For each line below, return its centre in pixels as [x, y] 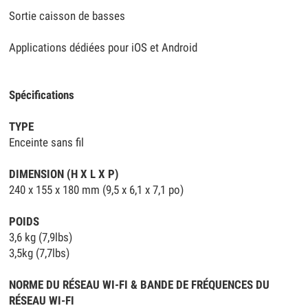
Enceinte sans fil [47, 143]
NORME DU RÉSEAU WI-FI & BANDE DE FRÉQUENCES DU [140, 285]
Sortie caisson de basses [67, 16]
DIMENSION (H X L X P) [64, 175]
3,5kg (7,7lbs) [40, 254]
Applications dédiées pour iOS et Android [103, 48]
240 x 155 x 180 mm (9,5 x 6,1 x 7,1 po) [97, 190]
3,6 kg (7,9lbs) [41, 238]
